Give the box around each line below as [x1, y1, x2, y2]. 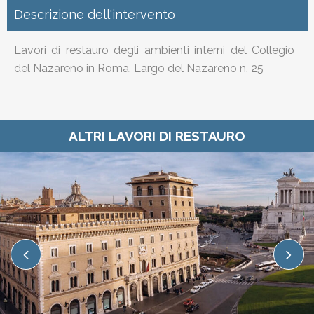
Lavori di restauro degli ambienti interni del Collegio [14, 43, 295, 57]
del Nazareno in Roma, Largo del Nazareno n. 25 [14, 61, 264, 75]
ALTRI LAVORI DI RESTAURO [69, 128, 245, 144]
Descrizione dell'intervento [14, 6, 175, 22]
